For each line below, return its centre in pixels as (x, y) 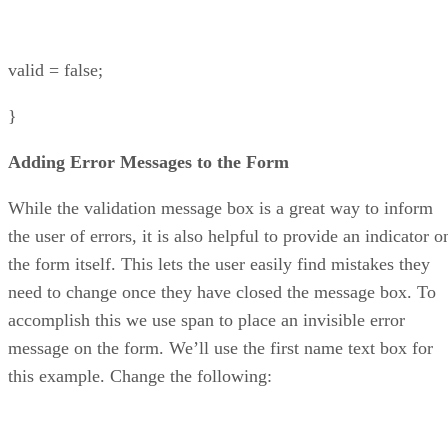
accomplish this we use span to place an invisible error (206, 319)
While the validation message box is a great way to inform (220, 207)
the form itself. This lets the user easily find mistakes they (219, 263)
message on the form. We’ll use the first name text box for (220, 347)
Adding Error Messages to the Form (148, 161)
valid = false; (55, 69)
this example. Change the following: (140, 375)
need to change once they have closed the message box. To (222, 291)
